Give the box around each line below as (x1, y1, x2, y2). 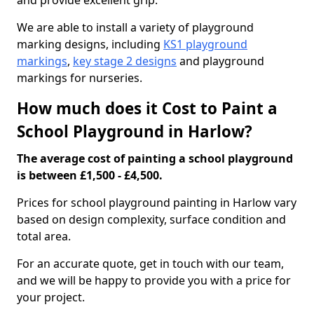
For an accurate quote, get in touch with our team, (17, 256, 284, 271)
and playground (177, 53, 264, 69)
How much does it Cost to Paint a (17, 97, 278, 119)
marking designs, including (17, 36, 163, 52)
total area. (17, 228, 71, 244)
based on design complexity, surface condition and (17, 212, 286, 227)
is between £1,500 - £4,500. (17, 168, 163, 183)
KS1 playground (163, 36, 247, 52)
